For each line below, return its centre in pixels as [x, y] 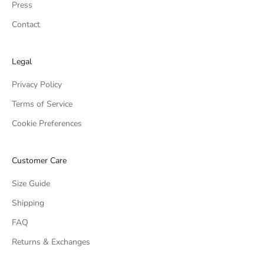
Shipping [28, 203]
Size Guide [31, 184]
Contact [26, 25]
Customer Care [39, 161]
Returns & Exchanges [51, 242]
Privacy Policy [37, 85]
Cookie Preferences [47, 124]
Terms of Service [42, 104]
